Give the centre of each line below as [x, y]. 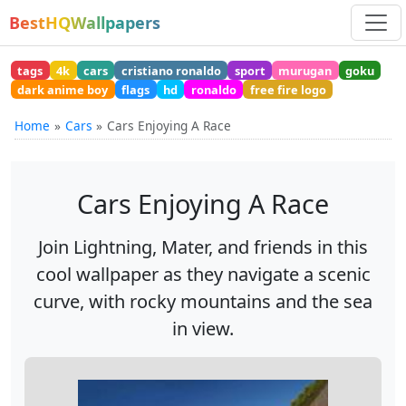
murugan [305, 70]
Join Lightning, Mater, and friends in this [203, 247]
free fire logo [288, 89]
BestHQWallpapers [85, 23]
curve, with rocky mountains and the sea [203, 302]
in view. [203, 329]
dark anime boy [63, 89]
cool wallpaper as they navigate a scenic [203, 275]
